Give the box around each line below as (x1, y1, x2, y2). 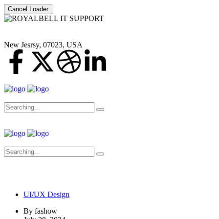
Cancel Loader (8, 5, 48, 13)
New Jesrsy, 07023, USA (4, 41, 83, 49)
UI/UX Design (23, 190, 69, 198)
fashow (35, 207, 57, 215)
